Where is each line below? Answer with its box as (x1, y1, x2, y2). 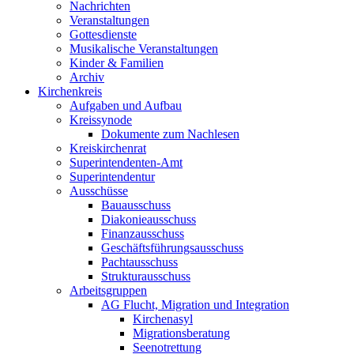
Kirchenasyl (133, 311, 193, 326)
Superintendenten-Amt (70, 155, 183, 169)
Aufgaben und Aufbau (70, 98, 182, 112)
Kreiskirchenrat (70, 141, 146, 155)
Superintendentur (70, 169, 155, 183)
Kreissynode (70, 112, 132, 126)
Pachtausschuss (101, 254, 178, 269)
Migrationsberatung (133, 326, 230, 340)
